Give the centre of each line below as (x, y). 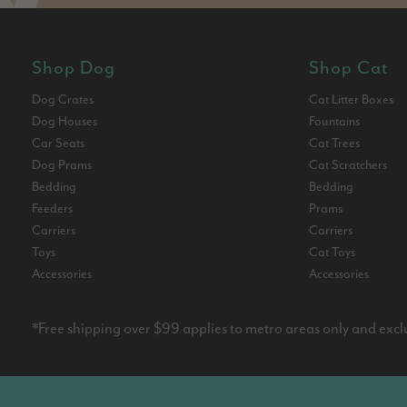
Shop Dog (74, 68)
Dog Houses (65, 121)
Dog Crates (63, 99)
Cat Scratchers (347, 165)
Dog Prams (62, 165)
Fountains (334, 121)
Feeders (52, 208)
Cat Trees (334, 143)
